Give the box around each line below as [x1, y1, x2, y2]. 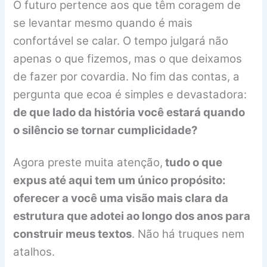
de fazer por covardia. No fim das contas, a [13, 70, 240, 84]
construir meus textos [13, 226, 132, 241]
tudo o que [163, 155, 223, 169]
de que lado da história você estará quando [13, 105, 246, 120]
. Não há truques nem [132, 226, 245, 241]
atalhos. [13, 244, 55, 259]
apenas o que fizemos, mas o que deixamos [13, 52, 243, 66]
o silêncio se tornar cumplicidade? [13, 123, 198, 138]
